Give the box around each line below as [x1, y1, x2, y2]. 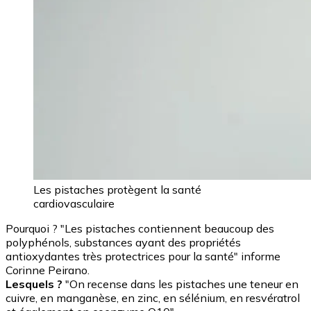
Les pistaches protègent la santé [33, 182, 201, 196]
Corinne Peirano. [6, 262, 90, 277]
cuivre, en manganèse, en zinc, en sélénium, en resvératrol [6, 290, 300, 305]
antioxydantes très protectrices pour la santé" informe [6, 249, 280, 263]
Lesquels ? [6, 276, 62, 291]
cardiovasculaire [33, 196, 115, 210]
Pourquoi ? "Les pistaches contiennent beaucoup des [6, 221, 274, 235]
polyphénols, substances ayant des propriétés [6, 235, 241, 249]
